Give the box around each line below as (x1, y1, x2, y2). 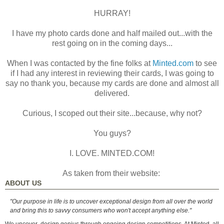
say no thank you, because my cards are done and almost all (5, 78, 219, 87)
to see (193, 58, 217, 67)
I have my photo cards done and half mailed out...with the (11, 28, 212, 37)
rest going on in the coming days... (51, 38, 172, 47)
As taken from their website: (62, 168, 162, 177)
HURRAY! (93, 8, 130, 17)
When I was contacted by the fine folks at (7, 58, 152, 67)
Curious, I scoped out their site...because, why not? (22, 108, 202, 117)
